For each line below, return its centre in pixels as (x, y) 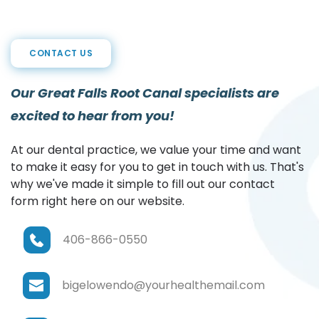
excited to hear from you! (93, 115)
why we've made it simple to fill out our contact (143, 184)
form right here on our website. (98, 201)
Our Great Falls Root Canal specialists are (145, 93)
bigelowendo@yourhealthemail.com (164, 285)
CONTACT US (61, 53)
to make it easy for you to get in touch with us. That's (157, 167)
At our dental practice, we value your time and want (156, 150)
